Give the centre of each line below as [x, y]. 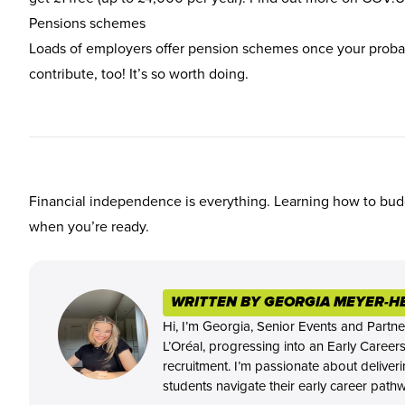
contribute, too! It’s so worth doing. [139, 73]
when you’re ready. [89, 226]
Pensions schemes [87, 23]
